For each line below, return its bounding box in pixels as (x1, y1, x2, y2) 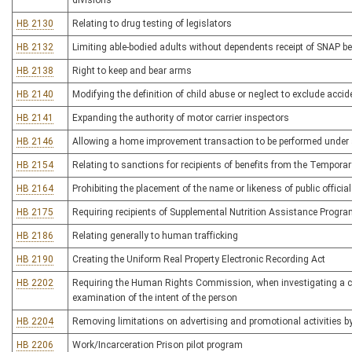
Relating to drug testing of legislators (72, 18, 232, 29)
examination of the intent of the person (72, 292, 237, 303)
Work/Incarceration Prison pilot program (72, 339, 243, 350)
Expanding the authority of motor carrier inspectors (72, 112, 289, 123)
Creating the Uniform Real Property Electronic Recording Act (72, 254, 325, 265)
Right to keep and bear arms (72, 65, 192, 76)
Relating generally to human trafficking (72, 230, 238, 241)
